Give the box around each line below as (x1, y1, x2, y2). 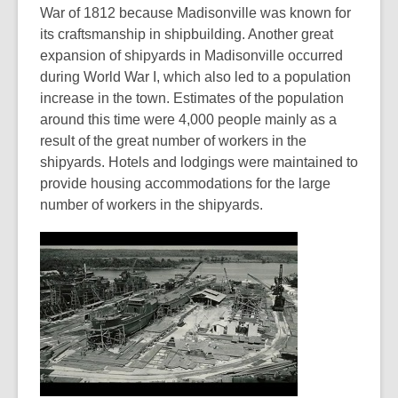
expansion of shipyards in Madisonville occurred (40, 48, 343, 63)
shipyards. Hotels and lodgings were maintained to (40, 155, 358, 170)
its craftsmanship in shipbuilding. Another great (40, 27, 333, 42)
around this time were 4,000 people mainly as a (40, 112, 337, 127)
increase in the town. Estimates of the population (40, 91, 344, 106)
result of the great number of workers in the (40, 133, 306, 148)
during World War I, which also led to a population (40, 69, 351, 84)
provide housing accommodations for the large (40, 176, 330, 191)
